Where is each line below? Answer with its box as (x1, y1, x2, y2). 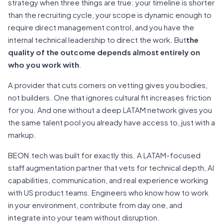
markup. (8, 130, 36, 139)
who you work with (8, 60, 79, 69)
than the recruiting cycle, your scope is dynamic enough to (8, 10, 212, 19)
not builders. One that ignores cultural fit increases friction (8, 93, 211, 102)
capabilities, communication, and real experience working (8, 175, 208, 185)
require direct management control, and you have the (8, 22, 194, 32)
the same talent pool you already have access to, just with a (8, 117, 215, 127)
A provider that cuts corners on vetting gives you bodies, (8, 80, 208, 90)
